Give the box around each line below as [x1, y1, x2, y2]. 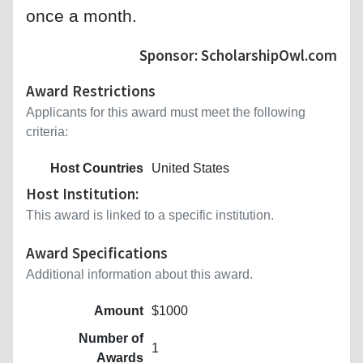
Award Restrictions [26, 80, 156, 100]
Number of [79, 331, 143, 345]
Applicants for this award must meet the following [26, 105, 305, 119]
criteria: [26, 124, 68, 139]
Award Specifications [26, 242, 168, 263]
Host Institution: [26, 183, 139, 203]
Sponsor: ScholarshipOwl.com [139, 45, 337, 65]
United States [152, 160, 229, 175]
